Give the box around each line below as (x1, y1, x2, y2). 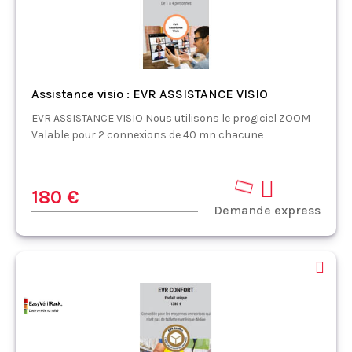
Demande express (214, 202, 321, 218)
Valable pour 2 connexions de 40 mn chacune (31, 127, 268, 141)
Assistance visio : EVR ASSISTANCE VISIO (31, 86, 268, 101)
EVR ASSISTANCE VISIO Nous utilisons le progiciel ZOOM (31, 111, 310, 125)
